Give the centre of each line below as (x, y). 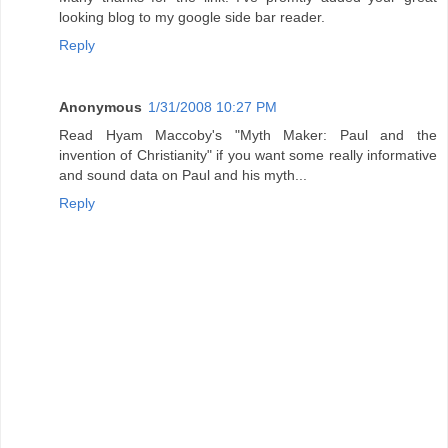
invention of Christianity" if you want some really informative (248, 155)
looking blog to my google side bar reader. (192, 17)
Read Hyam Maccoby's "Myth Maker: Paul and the (248, 135)
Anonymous (100, 107)
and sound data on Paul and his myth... (183, 175)
